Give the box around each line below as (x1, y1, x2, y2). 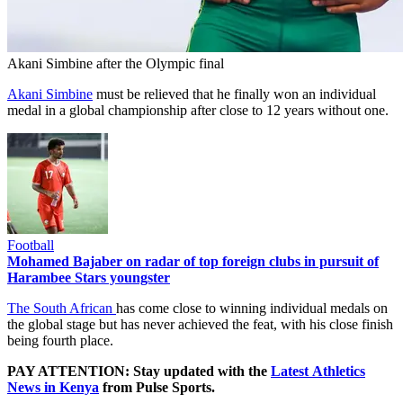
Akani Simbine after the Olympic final (7, 56, 224, 72)
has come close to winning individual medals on (116, 300, 388, 317)
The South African (7, 300, 116, 317)
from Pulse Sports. (99, 380, 215, 396)
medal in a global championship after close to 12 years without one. (7, 103, 389, 119)
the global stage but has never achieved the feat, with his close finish (7, 317, 393, 333)
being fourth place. (7, 333, 113, 349)
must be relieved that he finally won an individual (93, 86, 376, 103)
